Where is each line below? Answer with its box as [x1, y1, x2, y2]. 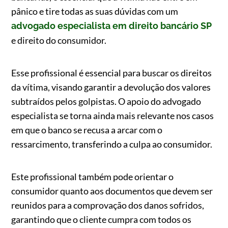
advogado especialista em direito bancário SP [11, 20, 212, 31]
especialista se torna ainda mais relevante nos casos [11, 110, 214, 121]
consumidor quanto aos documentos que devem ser [11, 185, 213, 196]
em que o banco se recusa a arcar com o [11, 124, 163, 135]
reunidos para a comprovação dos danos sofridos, [11, 199, 205, 211]
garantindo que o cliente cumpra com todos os [11, 214, 192, 225]
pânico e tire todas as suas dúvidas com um [11, 6, 179, 17]
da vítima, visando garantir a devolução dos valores [11, 81, 211, 93]
